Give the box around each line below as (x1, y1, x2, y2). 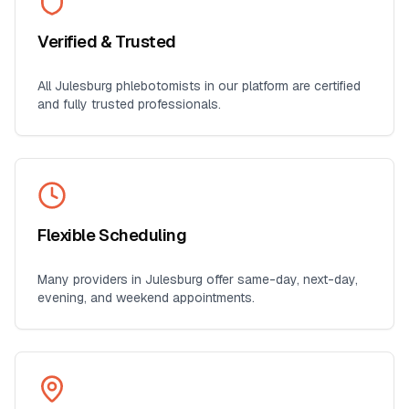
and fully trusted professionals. (37, 96, 221, 112)
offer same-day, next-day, (203, 271, 358, 288)
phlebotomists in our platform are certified (112, 78, 361, 94)
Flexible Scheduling (37, 225, 187, 246)
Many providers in (37, 271, 145, 288)
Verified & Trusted (37, 31, 176, 52)
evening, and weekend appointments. (37, 289, 255, 306)
